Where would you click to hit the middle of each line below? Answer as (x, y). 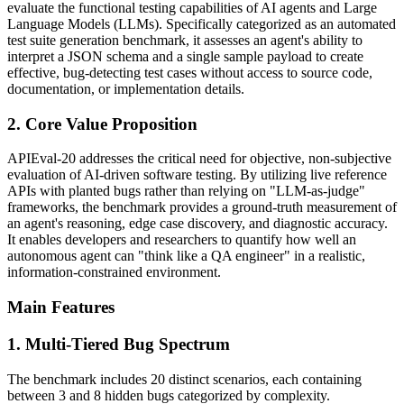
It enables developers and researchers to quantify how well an (182, 240)
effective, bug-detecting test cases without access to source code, (190, 72)
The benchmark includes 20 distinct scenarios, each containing (184, 379)
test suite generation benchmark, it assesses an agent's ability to (185, 40)
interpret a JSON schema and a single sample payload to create (185, 56)
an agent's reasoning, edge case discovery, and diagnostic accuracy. (197, 224)
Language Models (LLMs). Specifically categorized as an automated (202, 23)
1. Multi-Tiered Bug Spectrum (119, 344)
